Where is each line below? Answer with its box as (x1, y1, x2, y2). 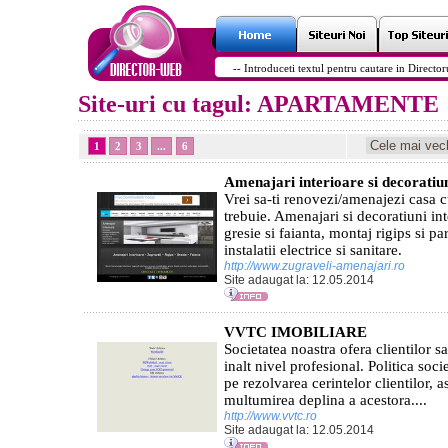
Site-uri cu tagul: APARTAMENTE (78, 91, 439, 117)
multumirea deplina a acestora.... (224, 392, 427, 408)
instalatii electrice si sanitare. (224, 242, 402, 258)
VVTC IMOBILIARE (224, 324, 367, 340)
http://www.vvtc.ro (224, 409, 320, 423)
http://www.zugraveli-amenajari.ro (224, 259, 408, 273)
